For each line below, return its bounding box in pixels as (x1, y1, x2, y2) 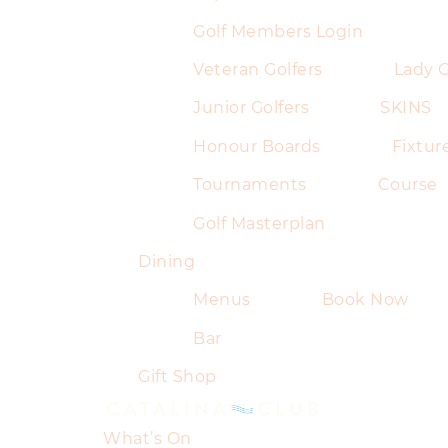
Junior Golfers (193, 98, 309, 118)
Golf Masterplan (193, 213, 326, 233)
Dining (138, 251, 195, 271)
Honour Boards (193, 136, 321, 156)
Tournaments (193, 175, 307, 195)
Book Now (321, 290, 409, 310)
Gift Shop (138, 367, 217, 387)
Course (377, 175, 438, 195)
